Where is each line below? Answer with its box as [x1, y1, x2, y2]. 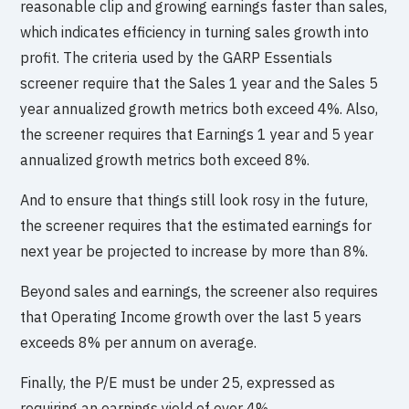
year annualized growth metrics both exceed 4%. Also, [20, 100, 379, 119]
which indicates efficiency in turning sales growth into [20, 23, 370, 42]
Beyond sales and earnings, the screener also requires [20, 282, 379, 301]
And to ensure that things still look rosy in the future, [20, 191, 369, 210]
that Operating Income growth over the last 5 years [20, 308, 362, 327]
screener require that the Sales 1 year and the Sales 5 [20, 74, 379, 93]
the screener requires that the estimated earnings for [20, 216, 372, 236]
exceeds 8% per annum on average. [20, 333, 257, 352]
